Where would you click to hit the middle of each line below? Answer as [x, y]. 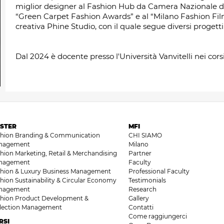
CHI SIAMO [145, 135]
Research [142, 189]
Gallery [138, 198]
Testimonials [147, 180]
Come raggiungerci [157, 216]
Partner [140, 153]
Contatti [141, 207]
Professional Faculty [159, 171]
